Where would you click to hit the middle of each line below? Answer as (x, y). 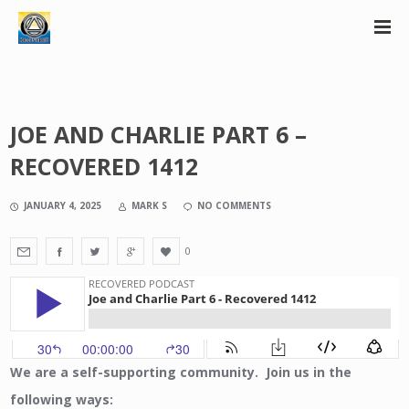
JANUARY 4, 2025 (63, 205)
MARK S (150, 205)
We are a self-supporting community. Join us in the (181, 372)
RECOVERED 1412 (105, 166)
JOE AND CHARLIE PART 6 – (159, 134)
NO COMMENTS (235, 205)
